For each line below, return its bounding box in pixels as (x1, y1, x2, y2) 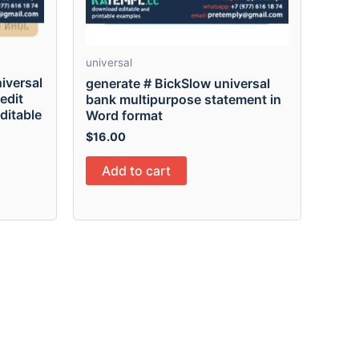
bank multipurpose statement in (86, 91, 281, 107)
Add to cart (102, 162, 171, 179)
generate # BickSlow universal (86, 75, 270, 91)
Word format (86, 107, 163, 123)
